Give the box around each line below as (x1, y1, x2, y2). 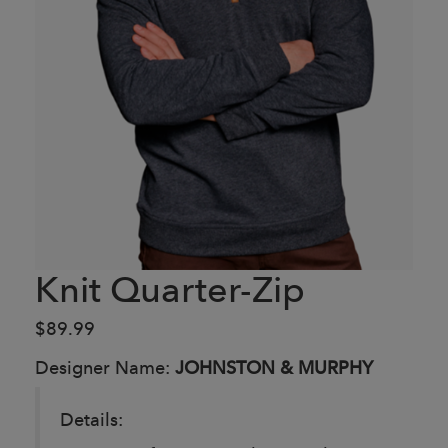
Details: (60, 407, 123, 431)
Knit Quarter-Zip (35, 267, 305, 311)
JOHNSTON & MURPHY (175, 355, 373, 379)
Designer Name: (35, 355, 175, 379)
